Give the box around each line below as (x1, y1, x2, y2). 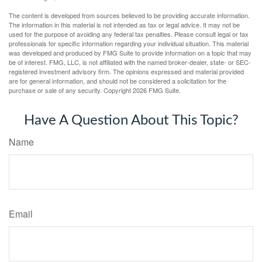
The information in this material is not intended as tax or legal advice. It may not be (9, 19, 240, 29)
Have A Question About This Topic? (23, 113, 239, 127)
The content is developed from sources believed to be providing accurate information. (9, 10, 250, 20)
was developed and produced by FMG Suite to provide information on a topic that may (9, 47, 251, 57)
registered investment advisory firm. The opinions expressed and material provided (9, 66, 244, 76)
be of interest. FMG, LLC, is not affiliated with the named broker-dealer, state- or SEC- (9, 57, 251, 67)
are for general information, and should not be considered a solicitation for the (9, 75, 226, 85)
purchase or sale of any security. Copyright (9, 85, 133, 95)
